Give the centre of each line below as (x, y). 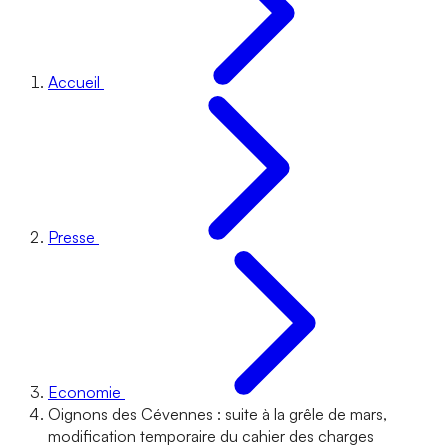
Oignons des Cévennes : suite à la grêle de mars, (217, 414)
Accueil (74, 82)
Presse (71, 237)
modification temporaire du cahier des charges (211, 436)
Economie (84, 392)
